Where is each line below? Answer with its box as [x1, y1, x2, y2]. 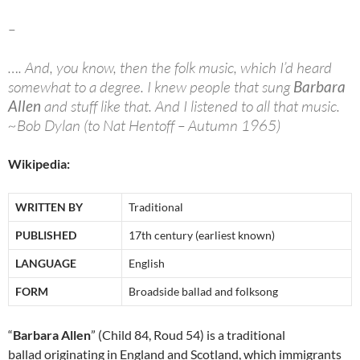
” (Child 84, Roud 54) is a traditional [91, 327, 285, 343]
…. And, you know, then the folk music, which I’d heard [8, 58, 332, 78]
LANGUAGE [15, 256, 76, 271]
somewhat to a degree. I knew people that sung [8, 77, 293, 97]
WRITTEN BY [15, 200, 83, 215]
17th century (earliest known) [129, 228, 275, 243]
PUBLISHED [15, 228, 76, 243]
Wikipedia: [8, 156, 70, 172]
